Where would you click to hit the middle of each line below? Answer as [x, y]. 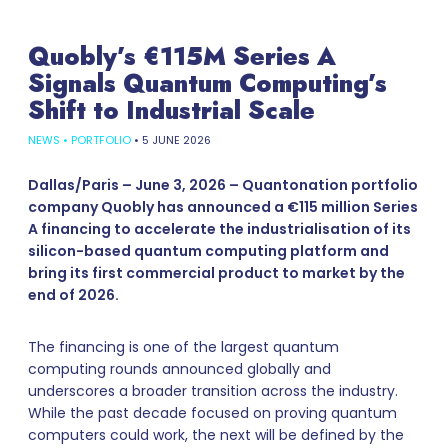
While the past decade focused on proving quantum [212, 413]
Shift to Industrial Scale [171, 110]
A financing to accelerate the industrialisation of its [219, 229]
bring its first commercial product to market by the [216, 273]
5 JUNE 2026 [176, 141]
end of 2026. [73, 295]
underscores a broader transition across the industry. [213, 391]
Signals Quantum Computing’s [207, 83]
